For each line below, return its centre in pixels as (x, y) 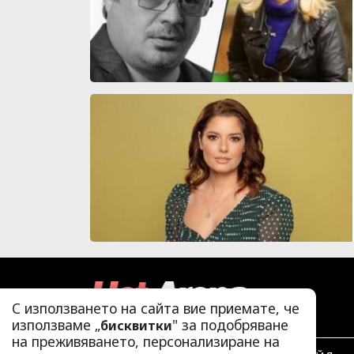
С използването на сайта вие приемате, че (156, 308)
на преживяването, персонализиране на (146, 341)
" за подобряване (230, 325)
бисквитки (136, 326)
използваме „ (56, 325)
